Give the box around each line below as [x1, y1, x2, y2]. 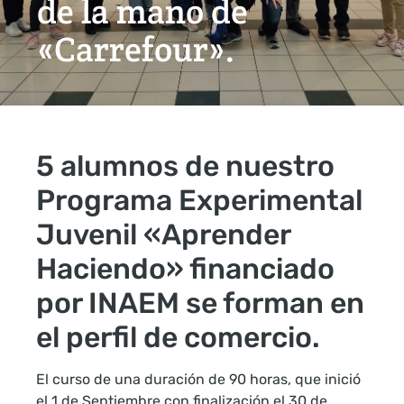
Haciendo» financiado [36, 251, 335, 286]
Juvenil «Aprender [36, 216, 290, 252]
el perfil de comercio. [36, 319, 320, 354]
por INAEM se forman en [36, 285, 364, 320]
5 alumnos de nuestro [36, 148, 335, 183]
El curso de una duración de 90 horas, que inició [36, 370, 361, 388]
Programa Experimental [36, 182, 363, 217]
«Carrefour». [37, 26, 235, 71]
